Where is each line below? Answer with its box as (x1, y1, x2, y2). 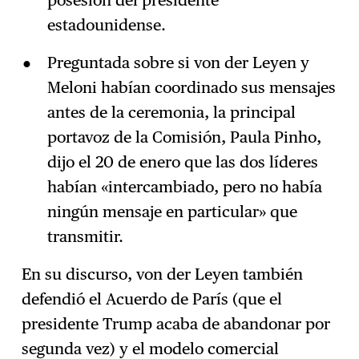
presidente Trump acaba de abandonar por (22, 313, 331, 333)
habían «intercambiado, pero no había (46, 176, 322, 196)
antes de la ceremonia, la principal (46, 102, 296, 122)
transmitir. (46, 226, 123, 246)
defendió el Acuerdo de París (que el (22, 288, 283, 309)
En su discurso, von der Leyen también (22, 264, 304, 284)
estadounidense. (46, 15, 166, 35)
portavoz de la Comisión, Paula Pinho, (46, 127, 321, 147)
